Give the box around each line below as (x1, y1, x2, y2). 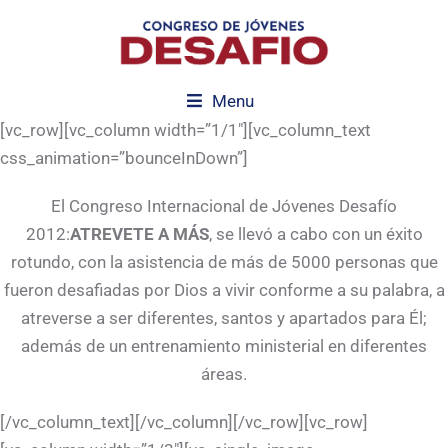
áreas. (201, 363, 247, 384)
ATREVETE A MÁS (69, 223, 209, 244)
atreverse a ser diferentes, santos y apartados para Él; (21, 307, 427, 328)
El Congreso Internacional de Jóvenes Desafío (51, 195, 397, 216)
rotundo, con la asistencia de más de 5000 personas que (10, 251, 438, 272)
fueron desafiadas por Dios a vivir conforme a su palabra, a (3, 279, 445, 300)
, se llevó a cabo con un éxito (208, 223, 423, 244)
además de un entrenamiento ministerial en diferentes (21, 335, 427, 356)
